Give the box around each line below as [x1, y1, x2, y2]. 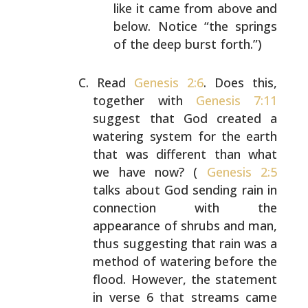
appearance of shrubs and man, [93, 217, 278, 234]
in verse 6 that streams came [93, 289, 278, 305]
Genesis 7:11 [195, 92, 278, 109]
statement [210, 271, 278, 287]
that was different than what [93, 146, 278, 162]
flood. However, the [93, 271, 210, 287]
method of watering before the [93, 253, 278, 269]
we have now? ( [93, 164, 198, 180]
